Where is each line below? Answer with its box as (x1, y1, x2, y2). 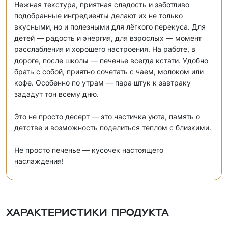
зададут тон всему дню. (14, 90, 99, 99)
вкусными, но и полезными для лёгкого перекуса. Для (14, 22, 206, 32)
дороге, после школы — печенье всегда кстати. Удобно (14, 56, 208, 65)
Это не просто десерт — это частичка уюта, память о (14, 112, 200, 121)
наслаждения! (14, 157, 64, 166)
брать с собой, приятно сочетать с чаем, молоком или (14, 67, 204, 76)
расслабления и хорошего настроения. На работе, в (14, 45, 195, 54)
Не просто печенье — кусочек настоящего (14, 146, 163, 155)
